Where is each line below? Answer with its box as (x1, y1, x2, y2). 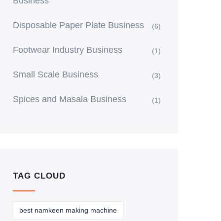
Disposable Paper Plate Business (13, 20, 144, 30)
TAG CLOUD (13, 171, 66, 181)
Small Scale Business (13, 70, 98, 79)
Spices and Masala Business (13, 94, 126, 104)
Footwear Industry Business (13, 45, 122, 55)
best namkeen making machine (19, 206, 117, 214)
